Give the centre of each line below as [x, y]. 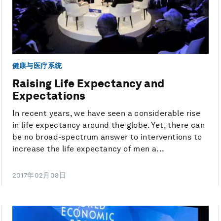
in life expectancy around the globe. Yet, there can [109, 125]
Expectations [49, 95]
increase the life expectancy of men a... [88, 148]
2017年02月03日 [39, 175]
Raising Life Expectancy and [88, 83]
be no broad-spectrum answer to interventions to [107, 137]
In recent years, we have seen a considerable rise [106, 113]
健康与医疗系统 [37, 65]
